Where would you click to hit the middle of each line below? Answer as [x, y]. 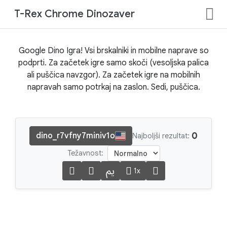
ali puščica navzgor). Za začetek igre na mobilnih [113, 75]
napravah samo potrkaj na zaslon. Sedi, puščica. [113, 87]
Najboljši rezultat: [161, 136]
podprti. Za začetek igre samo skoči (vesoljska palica [113, 63]
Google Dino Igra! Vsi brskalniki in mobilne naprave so [113, 51]
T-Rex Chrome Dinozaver [75, 14]
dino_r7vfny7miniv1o [75, 136]
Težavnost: [85, 153]
